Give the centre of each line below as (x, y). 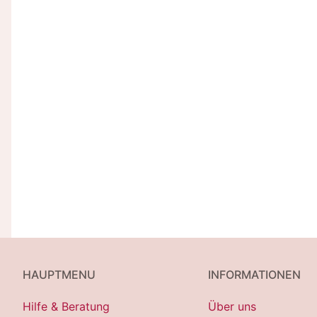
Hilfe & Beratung (66, 306)
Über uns (232, 306)
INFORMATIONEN (254, 274)
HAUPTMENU (59, 274)
